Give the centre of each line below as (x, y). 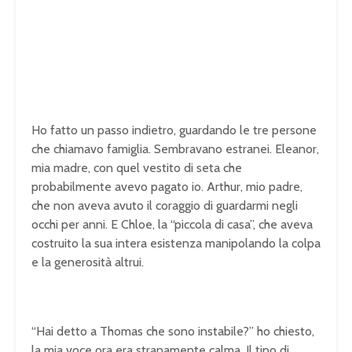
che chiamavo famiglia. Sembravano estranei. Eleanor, (175, 149)
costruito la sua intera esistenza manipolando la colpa (176, 244)
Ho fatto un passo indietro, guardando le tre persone (174, 130)
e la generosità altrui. (88, 262)
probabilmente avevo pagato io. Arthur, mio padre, (167, 187)
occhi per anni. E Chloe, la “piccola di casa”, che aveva (172, 225)
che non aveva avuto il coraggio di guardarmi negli (165, 206)
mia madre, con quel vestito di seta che (137, 168)
